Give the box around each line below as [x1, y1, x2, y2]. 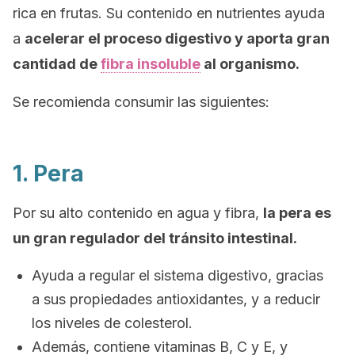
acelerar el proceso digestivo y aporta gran [25, 30, 330, 47]
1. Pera [13, 160, 84, 187]
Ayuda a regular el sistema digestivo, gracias [32, 267, 323, 284]
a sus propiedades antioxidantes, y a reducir [32, 291, 320, 307]
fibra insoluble [101, 55, 200, 72]
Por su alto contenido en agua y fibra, [13, 204, 263, 221]
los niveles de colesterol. [32, 315, 193, 331]
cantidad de [13, 55, 101, 72]
